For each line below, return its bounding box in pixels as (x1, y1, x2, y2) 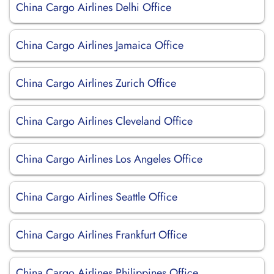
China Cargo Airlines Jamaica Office (16, 37, 183, 53)
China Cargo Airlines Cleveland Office (16, 113, 193, 129)
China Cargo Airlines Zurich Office (16, 75, 176, 91)
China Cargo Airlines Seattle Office (16, 189, 177, 205)
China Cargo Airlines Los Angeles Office (16, 151, 202, 167)
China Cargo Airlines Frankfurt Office (16, 227, 187, 243)
